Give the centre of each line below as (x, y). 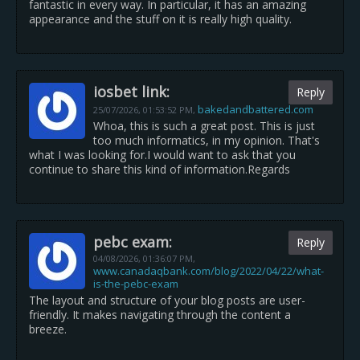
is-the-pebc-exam (136, 284)
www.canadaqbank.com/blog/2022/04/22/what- (209, 271)
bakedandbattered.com (256, 109)
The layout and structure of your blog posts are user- (167, 300)
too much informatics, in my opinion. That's (207, 140)
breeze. (48, 329)
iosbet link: (131, 92)
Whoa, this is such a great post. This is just (204, 126)
